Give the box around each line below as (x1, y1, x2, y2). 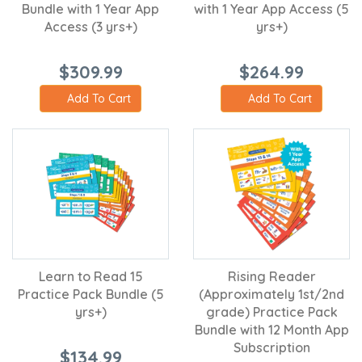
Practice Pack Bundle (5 (17, 285, 164, 302)
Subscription (233, 339, 310, 356)
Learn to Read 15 (38, 267, 143, 284)
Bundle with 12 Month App (194, 321, 349, 338)
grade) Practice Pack (205, 303, 338, 320)
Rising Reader (227, 267, 316, 284)
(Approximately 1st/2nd (199, 285, 344, 302)
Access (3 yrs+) (44, 18, 137, 35)
